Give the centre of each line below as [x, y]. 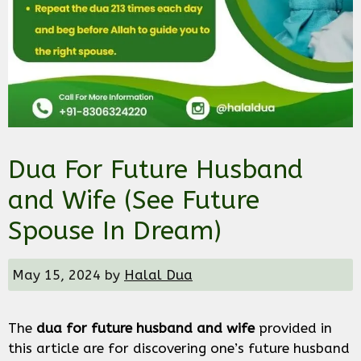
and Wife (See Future [134, 201]
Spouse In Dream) [115, 231]
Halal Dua [158, 275]
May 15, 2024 [56, 275]
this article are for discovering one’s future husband [179, 349]
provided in [293, 328]
